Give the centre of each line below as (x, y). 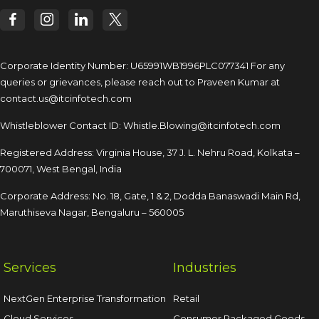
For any (267, 66)
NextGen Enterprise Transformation (85, 298)
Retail (186, 298)
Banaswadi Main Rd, (253, 196)
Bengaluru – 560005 (136, 212)
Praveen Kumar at (237, 82)
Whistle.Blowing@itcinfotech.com (202, 125)
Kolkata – (277, 152)
